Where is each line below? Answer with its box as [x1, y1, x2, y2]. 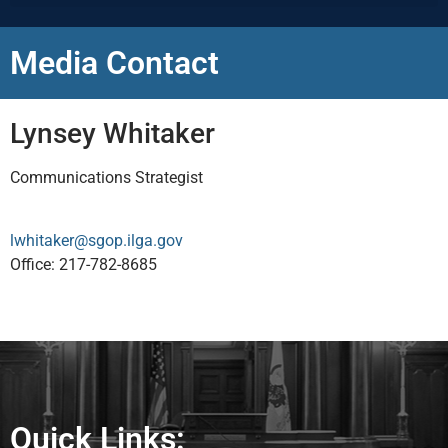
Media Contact [10, 44, 219, 83]
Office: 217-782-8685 [10, 254, 157, 274]
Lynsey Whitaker [10, 117, 215, 151]
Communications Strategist [10, 168, 203, 188]
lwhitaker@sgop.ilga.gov [10, 230, 183, 250]
